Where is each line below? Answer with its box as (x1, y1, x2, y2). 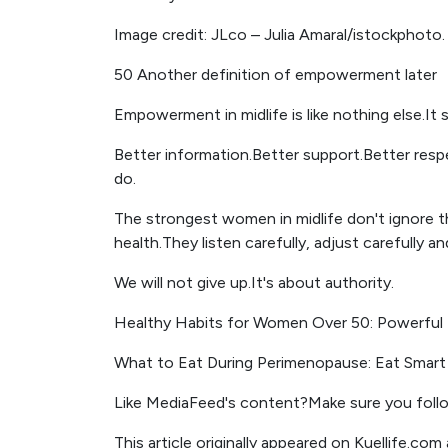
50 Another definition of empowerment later (114, 65, 437, 84)
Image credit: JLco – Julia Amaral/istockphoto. (114, 25, 445, 44)
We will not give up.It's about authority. (114, 273, 394, 292)
